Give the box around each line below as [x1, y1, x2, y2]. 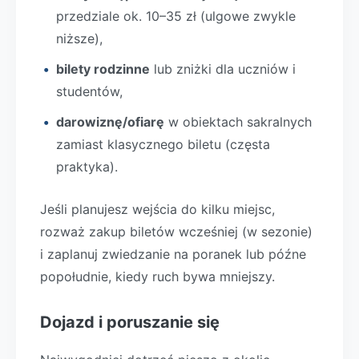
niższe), [56, 30, 103, 46]
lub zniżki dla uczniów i [150, 61, 296, 77]
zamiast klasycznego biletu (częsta [56, 136, 270, 152]
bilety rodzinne [56, 61, 150, 77]
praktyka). [56, 159, 118, 175]
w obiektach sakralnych [164, 114, 312, 130]
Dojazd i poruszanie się [40, 313, 220, 332]
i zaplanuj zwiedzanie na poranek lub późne [40, 246, 306, 262]
